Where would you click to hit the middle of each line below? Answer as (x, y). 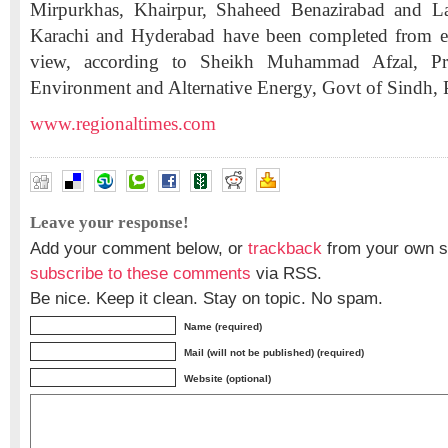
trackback (285, 248)
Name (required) (223, 326)
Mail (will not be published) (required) (274, 352)
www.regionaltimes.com (123, 123)
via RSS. (286, 273)
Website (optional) (227, 378)
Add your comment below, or (139, 248)
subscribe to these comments (140, 273)
